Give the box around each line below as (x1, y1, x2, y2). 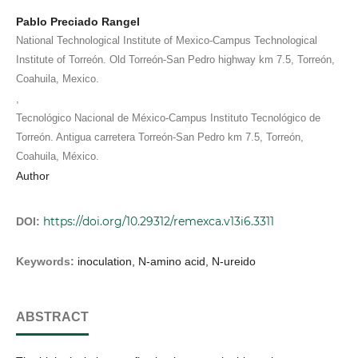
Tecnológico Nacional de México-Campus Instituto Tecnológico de (16, 111, 320, 124)
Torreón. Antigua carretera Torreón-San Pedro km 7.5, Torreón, (16, 130, 304, 143)
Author (16, 169, 50, 182)
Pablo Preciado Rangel (16, 14, 140, 28)
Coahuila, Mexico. (16, 72, 99, 85)
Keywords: (16, 254, 78, 268)
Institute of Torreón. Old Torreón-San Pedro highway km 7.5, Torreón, (16, 53, 335, 66)
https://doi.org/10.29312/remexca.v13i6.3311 (43, 213, 274, 229)
